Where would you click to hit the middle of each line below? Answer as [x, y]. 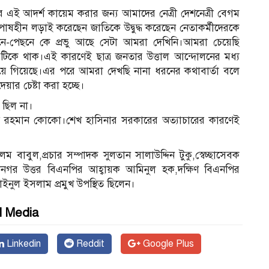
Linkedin [23, 244]
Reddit [89, 244]
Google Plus [167, 244]
